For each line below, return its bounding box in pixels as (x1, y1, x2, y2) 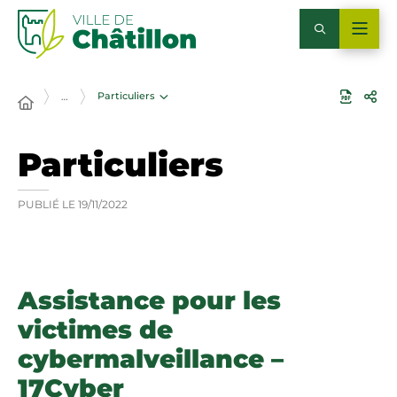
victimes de (18, 315, 173, 345)
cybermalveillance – (18, 344, 284, 374)
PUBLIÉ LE (18, 198, 75, 211)
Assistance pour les (18, 285, 281, 315)
